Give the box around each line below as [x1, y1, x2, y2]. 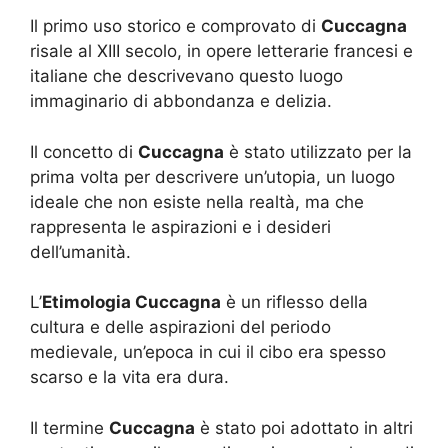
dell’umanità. [30, 241, 131, 262]
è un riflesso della [221, 292, 368, 313]
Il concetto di [30, 141, 138, 162]
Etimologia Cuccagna [42, 292, 221, 313]
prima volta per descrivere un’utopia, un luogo [30, 166, 395, 187]
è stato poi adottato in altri [195, 417, 413, 438]
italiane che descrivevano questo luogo [30, 66, 343, 87]
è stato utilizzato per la [224, 141, 412, 162]
